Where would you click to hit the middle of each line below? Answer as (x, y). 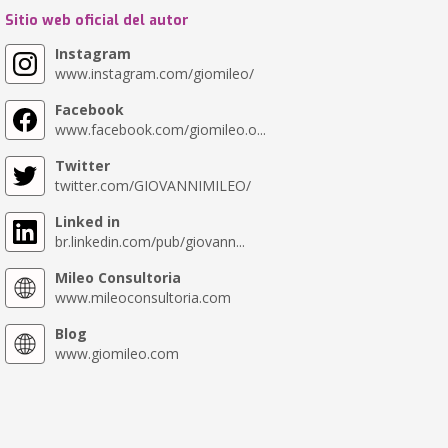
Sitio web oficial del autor (96, 20)
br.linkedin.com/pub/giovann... (149, 241)
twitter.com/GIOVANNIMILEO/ (152, 185)
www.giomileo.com (116, 353)
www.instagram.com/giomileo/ (154, 73)
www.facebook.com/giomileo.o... (160, 129)
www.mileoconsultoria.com (142, 297)
